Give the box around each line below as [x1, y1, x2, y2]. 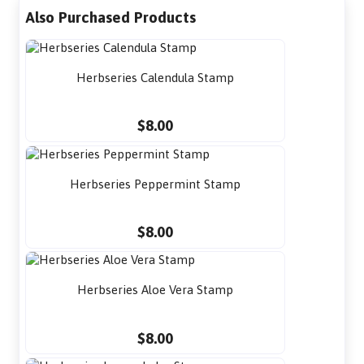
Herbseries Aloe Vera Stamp [77, 283, 234, 297]
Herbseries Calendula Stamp [76, 70, 235, 84]
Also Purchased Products [25, 7, 197, 26]
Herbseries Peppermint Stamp [70, 176, 241, 191]
